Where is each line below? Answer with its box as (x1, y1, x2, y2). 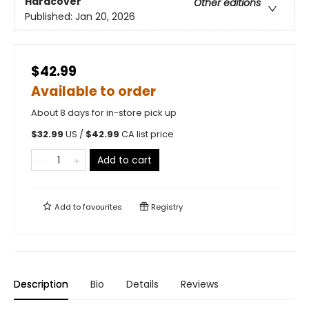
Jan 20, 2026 (75, 10, 135, 24)
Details (126, 277, 159, 291)
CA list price (121, 128, 174, 140)
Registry (149, 201, 183, 212)
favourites (83, 201, 122, 212)
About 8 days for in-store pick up (31, 106, 177, 119)
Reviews (181, 277, 219, 291)
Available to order (31, 81, 156, 101)
